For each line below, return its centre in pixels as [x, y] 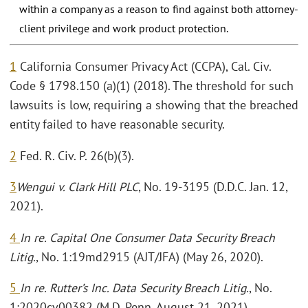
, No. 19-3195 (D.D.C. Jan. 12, [213, 187]
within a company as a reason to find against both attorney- [159, 9]
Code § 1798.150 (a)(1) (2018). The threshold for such [152, 86]
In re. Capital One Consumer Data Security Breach [147, 237]
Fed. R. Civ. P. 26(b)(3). [75, 155]
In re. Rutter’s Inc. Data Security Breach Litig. [134, 288]
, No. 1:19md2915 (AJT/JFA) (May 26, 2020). [150, 256]
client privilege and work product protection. [124, 28]
